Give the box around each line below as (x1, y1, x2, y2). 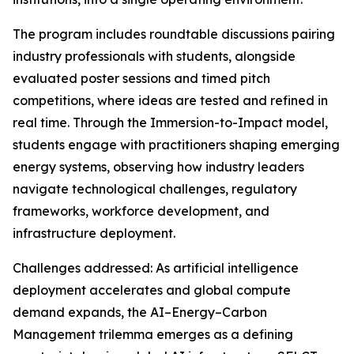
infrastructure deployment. (13, 225, 175, 241)
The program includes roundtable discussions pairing (13, 26, 335, 42)
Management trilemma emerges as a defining (13, 326, 293, 342)
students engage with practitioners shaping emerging (13, 137, 340, 153)
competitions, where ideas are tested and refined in (13, 92, 328, 108)
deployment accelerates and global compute (13, 282, 291, 298)
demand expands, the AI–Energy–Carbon (13, 304, 267, 320)
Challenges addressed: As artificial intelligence (13, 260, 299, 276)
